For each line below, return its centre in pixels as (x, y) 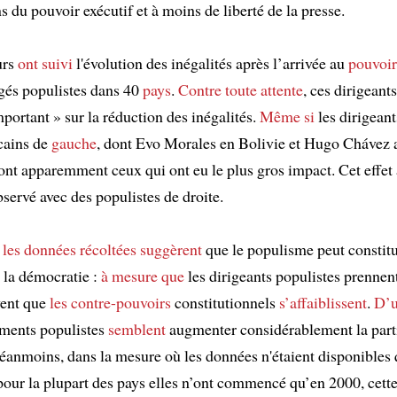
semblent (137, 329)
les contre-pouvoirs (110, 303)
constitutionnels (225, 303)
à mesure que (143, 276)
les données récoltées (70, 249)
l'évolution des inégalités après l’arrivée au (210, 63)
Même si (287, 117)
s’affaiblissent (323, 303)
